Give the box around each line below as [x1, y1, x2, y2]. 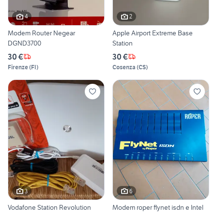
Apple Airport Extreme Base [112, 28, 193, 37]
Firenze [8, 63, 28, 71]
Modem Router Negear [8, 28, 75, 37]
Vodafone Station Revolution [8, 203, 91, 212]
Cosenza [112, 63, 136, 71]
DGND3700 [8, 38, 41, 47]
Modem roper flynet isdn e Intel [112, 203, 203, 212]
